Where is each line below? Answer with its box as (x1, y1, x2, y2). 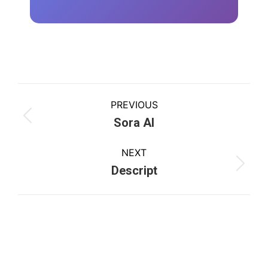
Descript (111, 163, 157, 178)
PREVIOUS (110, 99, 158, 111)
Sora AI (114, 115, 154, 130)
